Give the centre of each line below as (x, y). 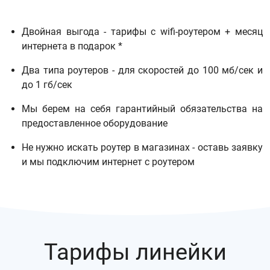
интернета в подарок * (72, 46)
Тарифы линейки (135, 252)
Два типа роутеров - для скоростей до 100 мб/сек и (142, 70)
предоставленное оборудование (95, 123)
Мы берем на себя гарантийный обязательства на (142, 109)
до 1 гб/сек (47, 85)
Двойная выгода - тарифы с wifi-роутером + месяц (142, 32)
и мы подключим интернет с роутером (108, 162)
